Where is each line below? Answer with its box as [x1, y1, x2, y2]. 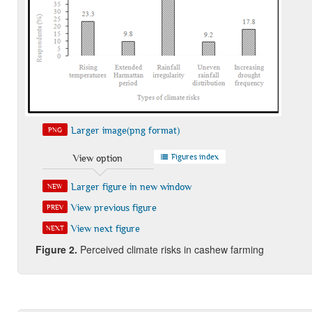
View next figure [70, 222, 140, 234]
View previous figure [70, 201, 157, 213]
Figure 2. [35, 242, 77, 256]
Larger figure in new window [70, 180, 192, 192]
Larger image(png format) [70, 124, 180, 136]
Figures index [169, 151, 219, 162]
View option [73, 152, 123, 164]
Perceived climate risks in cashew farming [77, 242, 264, 256]
